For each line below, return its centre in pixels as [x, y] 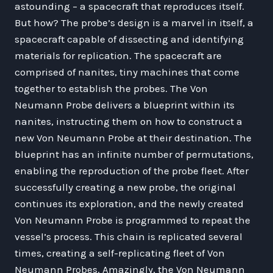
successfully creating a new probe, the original [125, 187]
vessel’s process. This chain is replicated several [129, 236]
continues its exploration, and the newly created [129, 203]
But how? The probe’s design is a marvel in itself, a [134, 22]
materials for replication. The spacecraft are [118, 55]
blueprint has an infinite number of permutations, [134, 154]
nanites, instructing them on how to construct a [129, 121]
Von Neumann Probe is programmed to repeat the [133, 220]
